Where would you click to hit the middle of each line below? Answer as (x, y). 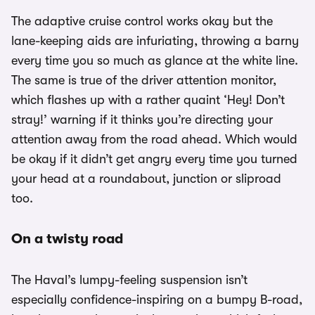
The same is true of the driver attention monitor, (144, 80)
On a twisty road (67, 239)
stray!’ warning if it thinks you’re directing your (142, 120)
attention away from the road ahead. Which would (154, 139)
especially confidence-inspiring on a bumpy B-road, (157, 300)
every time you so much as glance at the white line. (155, 60)
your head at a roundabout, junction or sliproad (146, 179)
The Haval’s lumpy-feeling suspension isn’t (129, 280)
